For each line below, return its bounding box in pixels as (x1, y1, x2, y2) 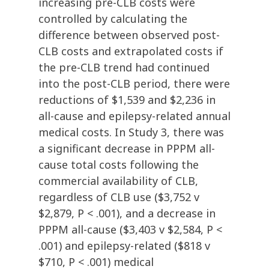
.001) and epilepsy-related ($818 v (38, 238, 210, 253)
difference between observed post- (38, 28, 220, 43)
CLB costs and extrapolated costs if (38, 44, 223, 59)
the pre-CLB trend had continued (38, 60, 210, 75)
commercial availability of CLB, (38, 174, 198, 189)
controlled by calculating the (38, 11, 187, 26)
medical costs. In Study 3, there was (38, 125, 224, 140)
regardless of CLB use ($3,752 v (38, 190, 199, 205)
